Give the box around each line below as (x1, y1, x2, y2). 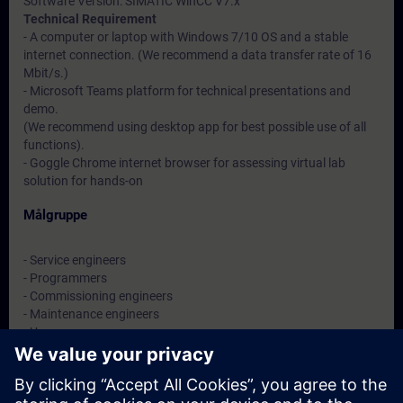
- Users (23, 325, 61, 339)
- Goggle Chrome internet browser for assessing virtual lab (23, 156, 345, 170)
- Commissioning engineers (23, 289, 173, 303)
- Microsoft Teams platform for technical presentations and (23, 84, 351, 98)
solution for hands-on (23, 174, 143, 188)
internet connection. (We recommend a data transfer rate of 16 (23, 48, 372, 62)
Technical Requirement (23, 12, 157, 26)
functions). (23, 138, 85, 152)
